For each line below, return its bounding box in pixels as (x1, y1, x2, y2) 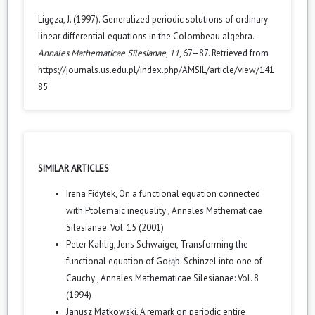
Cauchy (66, 271, 97, 284)
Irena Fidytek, (66, 187, 119, 200)
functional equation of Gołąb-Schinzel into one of (66, 255, 262, 267)
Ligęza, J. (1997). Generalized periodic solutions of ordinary (38, 13, 268, 25)
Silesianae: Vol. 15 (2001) (66, 221, 164, 233)
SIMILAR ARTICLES (38, 162, 109, 174)
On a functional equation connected (119, 187, 260, 200)
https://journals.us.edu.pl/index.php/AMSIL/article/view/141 (38, 63, 274, 76)
